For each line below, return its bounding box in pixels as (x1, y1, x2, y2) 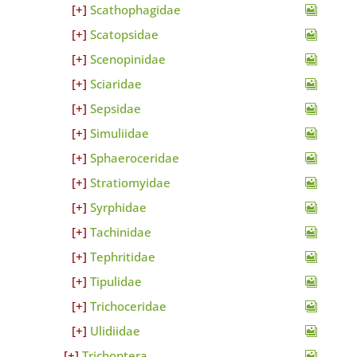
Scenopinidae (89, 51, 166, 67)
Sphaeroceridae (89, 150, 179, 166)
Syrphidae (89, 199, 147, 215)
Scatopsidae (89, 26, 159, 42)
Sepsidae (89, 100, 141, 116)
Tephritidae (89, 249, 155, 265)
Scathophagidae (89, 2, 181, 18)
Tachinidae (89, 224, 151, 240)
